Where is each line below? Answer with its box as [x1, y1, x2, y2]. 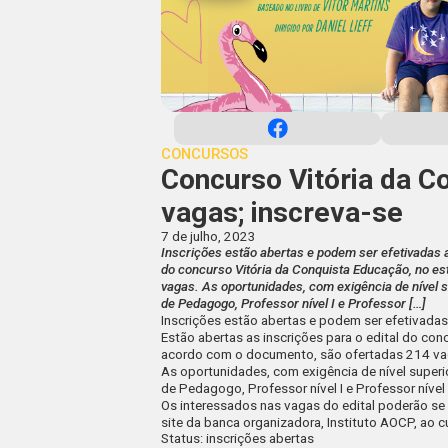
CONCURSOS [161, 145, 249, 164]
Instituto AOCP [327, 415, 415, 431]
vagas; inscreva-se [161, 196, 404, 230]
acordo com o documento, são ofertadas [161, 347, 407, 363]
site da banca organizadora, [161, 415, 328, 431]
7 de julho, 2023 [161, 229, 257, 245]
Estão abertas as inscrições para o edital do [161, 330, 422, 346]
